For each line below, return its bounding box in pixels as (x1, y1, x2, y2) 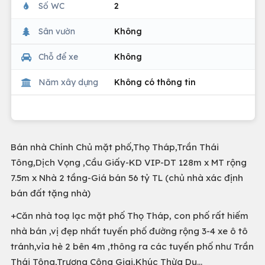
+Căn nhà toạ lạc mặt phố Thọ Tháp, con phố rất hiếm (11, 210, 248, 221)
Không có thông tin (114, 76, 196, 88)
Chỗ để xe (38, 51, 78, 62)
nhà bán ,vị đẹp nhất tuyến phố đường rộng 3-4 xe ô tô (11, 225, 248, 237)
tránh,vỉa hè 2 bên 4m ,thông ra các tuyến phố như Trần (11, 241, 254, 252)
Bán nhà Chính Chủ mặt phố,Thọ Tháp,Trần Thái (11, 141, 219, 153)
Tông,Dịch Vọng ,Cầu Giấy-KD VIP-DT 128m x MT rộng (11, 157, 247, 168)
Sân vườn (38, 25, 75, 37)
